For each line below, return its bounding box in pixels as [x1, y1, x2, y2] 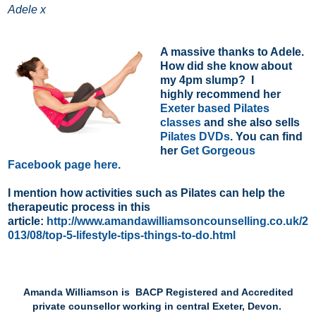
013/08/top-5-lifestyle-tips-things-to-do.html [8, 229, 236, 241]
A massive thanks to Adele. [159, 45, 304, 58]
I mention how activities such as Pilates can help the [8, 186, 285, 199]
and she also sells [200, 116, 300, 128]
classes [159, 116, 201, 128]
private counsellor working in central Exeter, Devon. [32, 300, 284, 312]
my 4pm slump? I [159, 73, 254, 86]
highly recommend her [159, 87, 281, 100]
